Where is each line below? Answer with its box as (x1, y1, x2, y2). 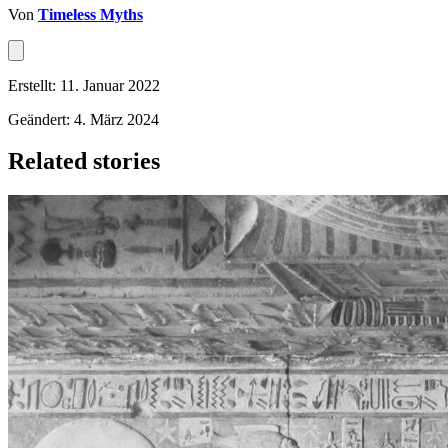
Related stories (8, 148, 160, 175)
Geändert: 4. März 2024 (8, 110, 159, 128)
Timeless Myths (38, 5, 143, 23)
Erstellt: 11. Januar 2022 (8, 76, 160, 94)
